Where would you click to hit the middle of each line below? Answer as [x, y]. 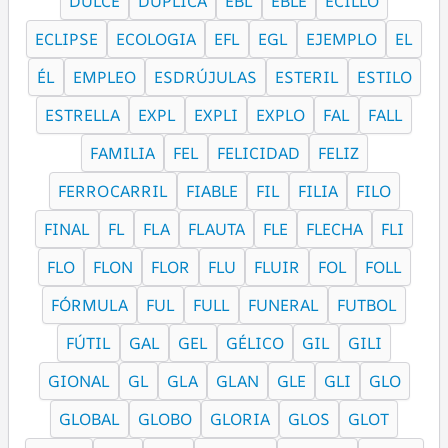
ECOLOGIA [156, 39]
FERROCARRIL [112, 191]
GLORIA [240, 419]
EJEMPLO [341, 39]
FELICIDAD [258, 153]
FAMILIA [122, 153]
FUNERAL [283, 305]
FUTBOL [367, 305]
